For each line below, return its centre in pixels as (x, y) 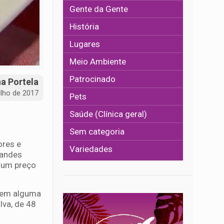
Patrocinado (93, 79)
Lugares (85, 44)
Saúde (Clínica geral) (108, 114)
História (84, 26)
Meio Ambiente (98, 61)
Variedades (91, 149)
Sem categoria (97, 131)
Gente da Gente (99, 9)
